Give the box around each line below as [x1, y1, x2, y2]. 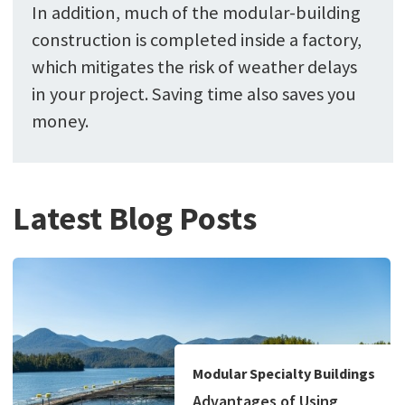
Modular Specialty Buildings [192, 364, 375, 383]
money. [31, 109, 89, 134]
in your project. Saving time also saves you [31, 82, 356, 107]
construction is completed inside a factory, [31, 28, 362, 52]
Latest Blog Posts [12, 197, 257, 239]
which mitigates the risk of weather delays [31, 55, 357, 80]
